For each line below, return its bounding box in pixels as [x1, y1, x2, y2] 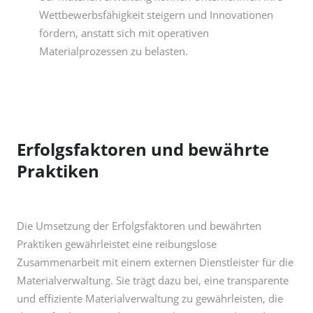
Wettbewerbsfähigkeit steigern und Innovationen [39, 8, 273, 22]
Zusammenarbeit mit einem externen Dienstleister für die [17, 255, 293, 269]
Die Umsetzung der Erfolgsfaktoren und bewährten [17, 219, 261, 233]
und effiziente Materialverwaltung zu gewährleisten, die [17, 291, 283, 305]
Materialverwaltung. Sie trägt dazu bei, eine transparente [17, 273, 289, 287]
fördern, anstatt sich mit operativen [39, 26, 209, 40]
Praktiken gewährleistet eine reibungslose [17, 237, 217, 251]
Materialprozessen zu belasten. [39, 44, 188, 58]
